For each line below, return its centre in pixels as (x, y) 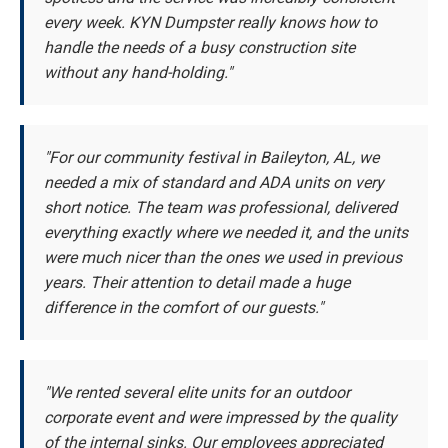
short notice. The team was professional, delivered (220, 208)
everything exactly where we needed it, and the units (226, 233)
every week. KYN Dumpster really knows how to (210, 23)
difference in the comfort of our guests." (183, 308)
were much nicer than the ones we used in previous (223, 258)
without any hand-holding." (138, 73)
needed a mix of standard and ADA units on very (214, 183)
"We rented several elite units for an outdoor (197, 393)
